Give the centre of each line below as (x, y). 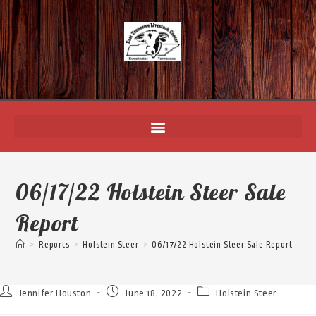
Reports (54, 245)
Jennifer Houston (55, 293)
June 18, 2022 (154, 293)
